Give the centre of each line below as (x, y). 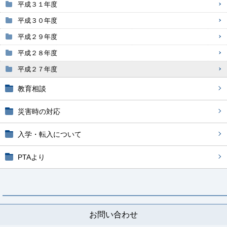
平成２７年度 (37, 69)
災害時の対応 (39, 111)
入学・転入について (50, 134)
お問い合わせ (113, 215)
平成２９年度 (37, 37)
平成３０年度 (37, 21)
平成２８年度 (37, 53)
